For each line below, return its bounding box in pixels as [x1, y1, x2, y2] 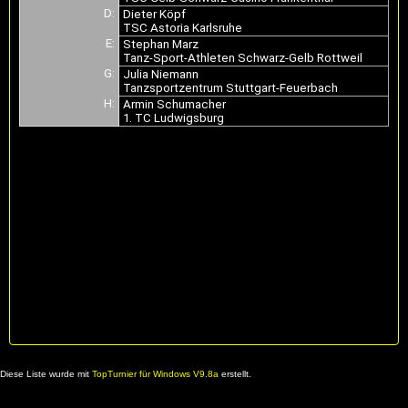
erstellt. [219, 369, 251, 380]
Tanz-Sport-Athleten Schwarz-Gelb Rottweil [123, 51, 365, 65]
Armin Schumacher [123, 97, 229, 111]
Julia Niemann [123, 67, 201, 81]
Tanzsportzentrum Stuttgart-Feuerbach [123, 81, 341, 95]
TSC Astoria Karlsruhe [123, 21, 245, 35]
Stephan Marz [123, 37, 201, 51]
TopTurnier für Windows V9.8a [92, 369, 219, 380]
